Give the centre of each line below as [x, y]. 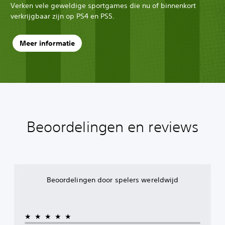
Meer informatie [47, 43]
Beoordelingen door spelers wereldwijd [113, 180]
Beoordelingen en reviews [113, 127]
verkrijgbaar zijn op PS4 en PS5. [63, 16]
